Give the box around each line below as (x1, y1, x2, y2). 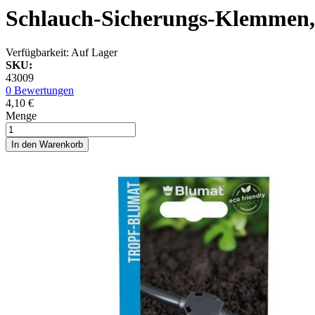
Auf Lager (71, 46, 117, 59)
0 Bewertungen (6, 84, 74, 97)
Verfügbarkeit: (6, 46, 71, 59)
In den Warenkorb (11, 139, 83, 150)
